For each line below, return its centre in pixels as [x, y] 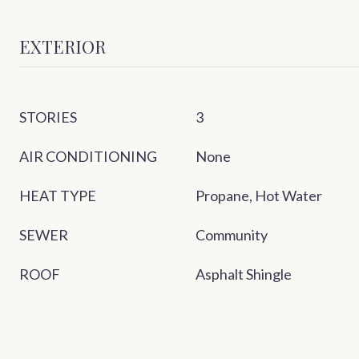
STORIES [48, 117]
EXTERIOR [63, 47]
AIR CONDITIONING [88, 157]
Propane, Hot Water [259, 196]
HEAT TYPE [58, 196]
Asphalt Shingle [244, 274]
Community [232, 235]
